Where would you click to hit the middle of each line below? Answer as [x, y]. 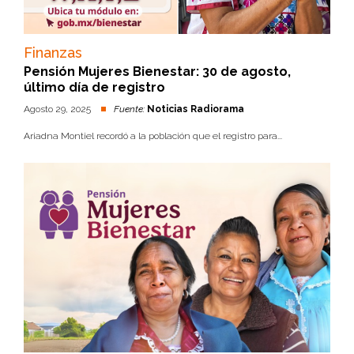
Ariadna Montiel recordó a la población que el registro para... [153, 136]
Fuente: [129, 109]
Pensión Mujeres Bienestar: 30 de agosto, [157, 72]
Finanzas [53, 53]
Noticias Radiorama [196, 109]
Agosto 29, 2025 [58, 109]
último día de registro [94, 87]
